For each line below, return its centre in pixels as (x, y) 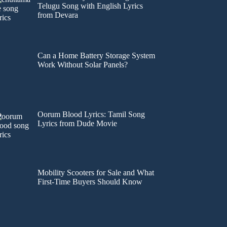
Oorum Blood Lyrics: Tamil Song (91, 114)
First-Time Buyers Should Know (90, 182)
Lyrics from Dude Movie (79, 123)
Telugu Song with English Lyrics (90, 6)
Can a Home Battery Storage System (97, 55)
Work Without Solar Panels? (83, 64)
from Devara (59, 15)
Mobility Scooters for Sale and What (96, 173)
